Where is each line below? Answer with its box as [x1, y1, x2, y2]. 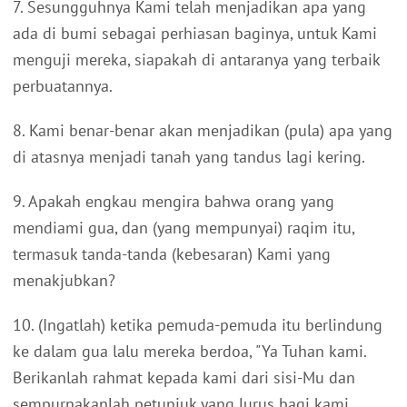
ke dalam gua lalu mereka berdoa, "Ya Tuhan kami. [13, 340, 366, 362]
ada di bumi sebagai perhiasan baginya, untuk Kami [13, 22, 377, 44]
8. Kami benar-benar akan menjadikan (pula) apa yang [13, 119, 392, 141]
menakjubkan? [13, 269, 115, 291]
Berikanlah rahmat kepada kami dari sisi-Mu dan [13, 366, 355, 388]
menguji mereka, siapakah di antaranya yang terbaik [13, 48, 380, 70]
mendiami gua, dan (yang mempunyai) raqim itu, [13, 216, 354, 238]
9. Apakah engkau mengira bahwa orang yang [13, 190, 334, 212]
